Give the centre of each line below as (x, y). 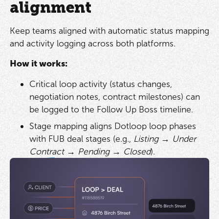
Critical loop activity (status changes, (100, 84)
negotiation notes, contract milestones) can (114, 97)
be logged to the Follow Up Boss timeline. (111, 110)
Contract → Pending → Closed (90, 151)
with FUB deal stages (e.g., (81, 139)
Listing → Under (164, 139)
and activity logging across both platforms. (92, 43)
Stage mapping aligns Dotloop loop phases (112, 126)
